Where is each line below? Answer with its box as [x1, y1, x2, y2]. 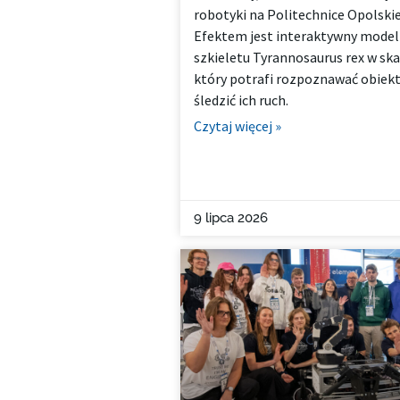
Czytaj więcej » [193, 117, 281, 136]
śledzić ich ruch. [193, 91, 288, 110]
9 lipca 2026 [193, 210, 268, 227]
